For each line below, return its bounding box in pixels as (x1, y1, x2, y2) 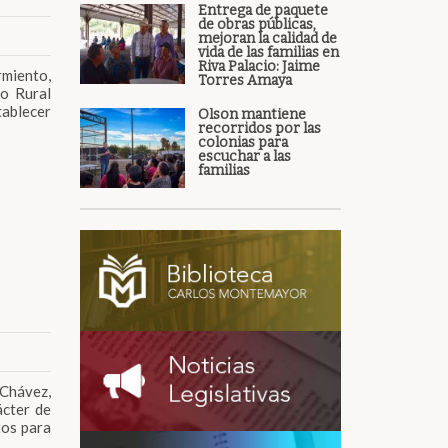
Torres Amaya (197, 72, 292, 89)
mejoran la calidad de (197, 30, 337, 47)
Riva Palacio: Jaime (197, 58, 320, 75)
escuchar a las (197, 148, 291, 165)
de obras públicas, (197, 16, 316, 33)
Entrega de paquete (197, 2, 328, 19)
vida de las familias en (197, 44, 339, 61)
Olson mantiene (197, 106, 306, 123)
